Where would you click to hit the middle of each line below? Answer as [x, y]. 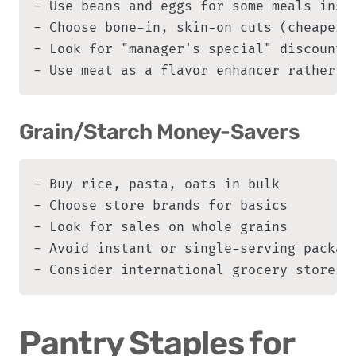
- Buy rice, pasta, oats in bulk [157, 185]
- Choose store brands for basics [161, 206]
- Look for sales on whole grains [161, 228]
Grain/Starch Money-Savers [159, 132]
